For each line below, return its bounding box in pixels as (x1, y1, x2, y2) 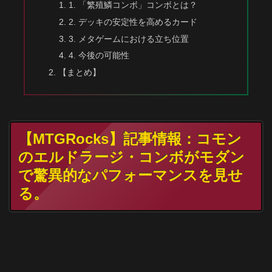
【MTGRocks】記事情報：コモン (18, 131, 242, 148)
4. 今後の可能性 (68, 50, 129, 61)
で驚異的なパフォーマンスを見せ (18, 167, 243, 184)
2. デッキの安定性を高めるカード (68, 16, 197, 27)
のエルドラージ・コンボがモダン (18, 149, 245, 166)
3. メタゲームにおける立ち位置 (68, 33, 189, 44)
